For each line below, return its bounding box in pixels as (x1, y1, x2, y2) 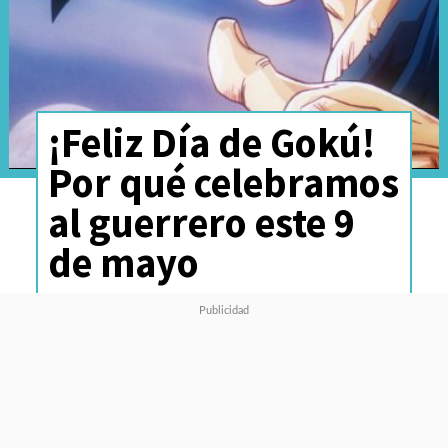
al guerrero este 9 (47, 196, 355, 248)
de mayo (47, 236, 199, 288)
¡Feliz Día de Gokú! (47, 116, 375, 168)
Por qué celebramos (47, 156, 399, 208)
